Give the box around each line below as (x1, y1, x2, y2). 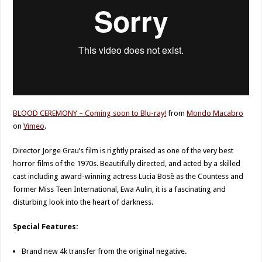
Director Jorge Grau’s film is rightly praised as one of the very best (13, 146, 234, 156)
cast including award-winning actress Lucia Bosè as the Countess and (13, 172, 244, 181)
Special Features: (13, 222, 79, 232)
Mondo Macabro (187, 109, 244, 118)
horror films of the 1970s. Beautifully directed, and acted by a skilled (13, 159, 241, 168)
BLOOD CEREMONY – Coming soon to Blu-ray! (13, 109, 167, 118)
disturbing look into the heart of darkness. (13, 198, 154, 207)
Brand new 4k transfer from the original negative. (22, 247, 187, 256)
